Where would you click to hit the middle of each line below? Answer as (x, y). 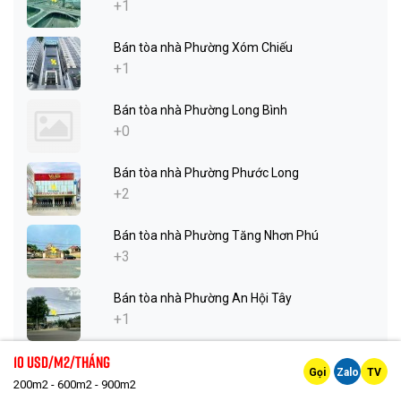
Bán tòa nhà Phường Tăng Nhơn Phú (216, 236)
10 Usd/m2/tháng (62, 362)
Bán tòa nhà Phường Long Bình (200, 111)
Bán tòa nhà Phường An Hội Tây (203, 299)
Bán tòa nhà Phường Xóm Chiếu (203, 48)
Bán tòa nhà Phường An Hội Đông (207, 361)
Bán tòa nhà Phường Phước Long (206, 173)
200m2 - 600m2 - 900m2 (75, 384)
